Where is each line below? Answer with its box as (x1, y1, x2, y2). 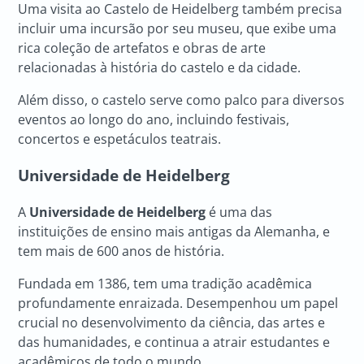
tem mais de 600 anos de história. (18, 241, 225, 260)
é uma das (206, 202, 273, 221)
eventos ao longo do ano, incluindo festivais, (18, 110, 290, 129)
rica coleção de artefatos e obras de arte (18, 39, 266, 58)
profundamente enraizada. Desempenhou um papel (18, 293, 339, 312)
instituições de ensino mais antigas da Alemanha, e (18, 222, 331, 240)
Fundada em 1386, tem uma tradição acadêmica (18, 274, 313, 292)
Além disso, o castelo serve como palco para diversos (18, 91, 345, 110)
